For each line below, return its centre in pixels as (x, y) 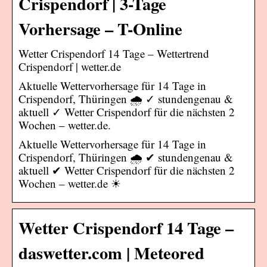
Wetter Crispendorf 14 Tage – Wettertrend (114, 53)
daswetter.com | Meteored (111, 252)
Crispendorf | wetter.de (70, 66)
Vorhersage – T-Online (100, 28)
